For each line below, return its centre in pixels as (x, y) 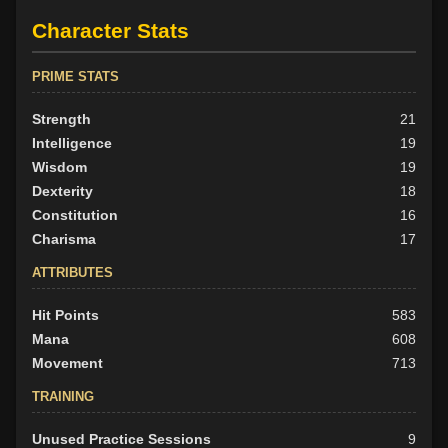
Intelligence (72, 142)
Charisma (64, 238)
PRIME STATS (75, 76)
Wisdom (59, 166)
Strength (61, 118)
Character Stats (110, 30)
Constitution (75, 214)
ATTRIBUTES (72, 272)
